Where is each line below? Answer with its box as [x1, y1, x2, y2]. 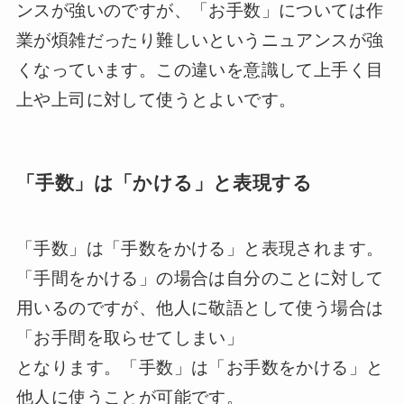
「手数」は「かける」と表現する [15, 172, 312, 194]
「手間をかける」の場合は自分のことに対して [15, 268, 384, 288]
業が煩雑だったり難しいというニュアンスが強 [15, 31, 384, 50]
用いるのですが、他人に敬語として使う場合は [15, 298, 384, 317]
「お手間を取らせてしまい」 [15, 327, 244, 347]
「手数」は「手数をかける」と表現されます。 [15, 238, 384, 258]
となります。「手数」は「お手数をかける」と [15, 357, 384, 377]
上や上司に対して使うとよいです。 [15, 90, 297, 110]
